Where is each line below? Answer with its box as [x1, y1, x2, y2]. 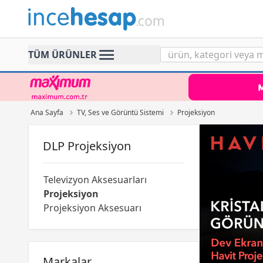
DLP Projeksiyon [43, 138, 131, 154]
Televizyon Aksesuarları [43, 173, 147, 186]
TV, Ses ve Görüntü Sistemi [77, 107, 164, 117]
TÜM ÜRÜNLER [28, 48, 97, 61]
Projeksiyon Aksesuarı [43, 201, 141, 214]
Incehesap [28, 7, 73, 20]
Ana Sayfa [31, 107, 63, 117]
